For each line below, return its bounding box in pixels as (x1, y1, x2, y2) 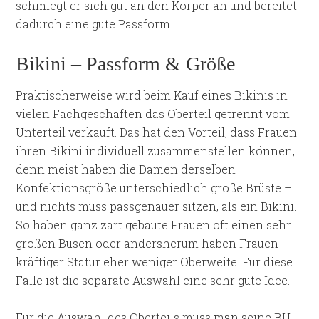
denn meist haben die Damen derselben (16, 162, 236, 177)
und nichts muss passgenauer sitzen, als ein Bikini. (16, 199, 297, 214)
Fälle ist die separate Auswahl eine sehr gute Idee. (16, 273, 291, 288)
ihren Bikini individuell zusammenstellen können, (16, 143, 296, 158)
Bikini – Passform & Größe (16, 53, 236, 75)
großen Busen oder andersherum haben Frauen (16, 236, 279, 251)
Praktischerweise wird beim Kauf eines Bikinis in (16, 88, 288, 103)
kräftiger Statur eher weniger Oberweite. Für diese (16, 254, 293, 269)
